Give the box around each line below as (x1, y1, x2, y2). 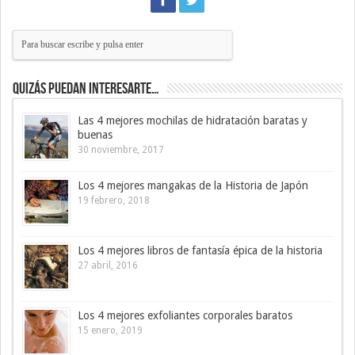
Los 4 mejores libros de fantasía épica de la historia (78, 244, 323, 258)
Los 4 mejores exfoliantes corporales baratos (78, 309, 292, 323)
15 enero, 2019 (78, 325, 143, 337)
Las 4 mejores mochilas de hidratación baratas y (78, 114, 307, 128)
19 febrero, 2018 (78, 195, 150, 207)
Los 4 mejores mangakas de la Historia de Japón (78, 179, 308, 193)
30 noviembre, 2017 (78, 144, 164, 156)
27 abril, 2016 (78, 260, 138, 272)
